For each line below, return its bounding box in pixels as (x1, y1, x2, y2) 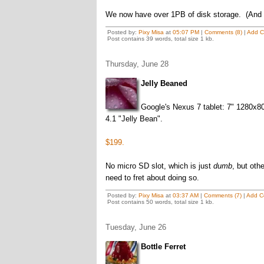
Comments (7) (203, 192, 242, 199)
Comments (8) (204, 29, 242, 35)
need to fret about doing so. (105, 173, 199, 182)
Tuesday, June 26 (105, 223, 166, 232)
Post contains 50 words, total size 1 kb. (107, 199, 214, 205)
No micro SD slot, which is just (105, 161, 213, 170)
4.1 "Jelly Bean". (105, 114, 163, 123)
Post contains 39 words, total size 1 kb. (107, 35, 214, 42)
